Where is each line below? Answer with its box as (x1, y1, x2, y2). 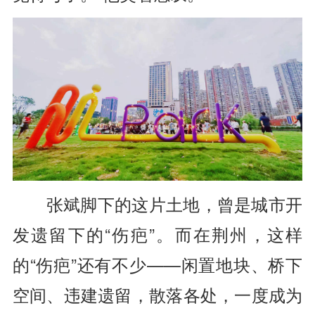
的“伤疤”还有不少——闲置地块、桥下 (12, 252, 303, 276)
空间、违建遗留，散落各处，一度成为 (12, 282, 303, 307)
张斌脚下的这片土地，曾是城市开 (46, 191, 303, 216)
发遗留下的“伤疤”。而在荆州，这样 (12, 221, 303, 246)
